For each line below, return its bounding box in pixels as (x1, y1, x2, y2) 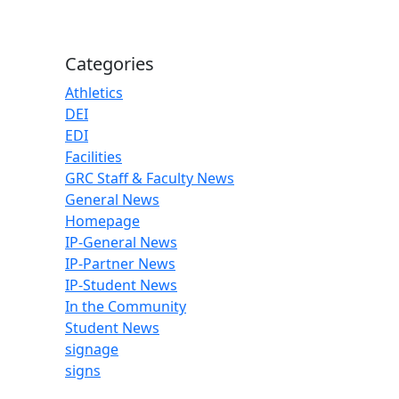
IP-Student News (65, 275, 177, 295)
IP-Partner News (65, 254, 175, 273)
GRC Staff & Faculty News (65, 168, 234, 188)
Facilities (65, 147, 122, 167)
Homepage (65, 211, 140, 231)
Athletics (65, 83, 123, 102)
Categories (65, 52, 154, 76)
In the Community (65, 297, 186, 316)
